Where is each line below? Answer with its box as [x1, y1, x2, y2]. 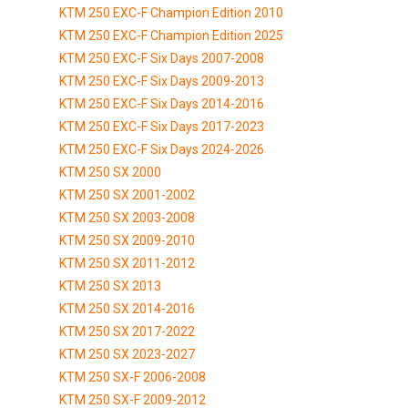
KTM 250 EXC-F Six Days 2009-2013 [59, 73, 264, 88]
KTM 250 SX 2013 [59, 278, 161, 293]
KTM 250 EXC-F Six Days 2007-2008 [59, 50, 264, 66]
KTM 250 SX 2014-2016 [59, 301, 195, 316]
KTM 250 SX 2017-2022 [59, 323, 195, 339]
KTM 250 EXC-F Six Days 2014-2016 [59, 96, 264, 111]
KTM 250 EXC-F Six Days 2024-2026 [59, 141, 264, 157]
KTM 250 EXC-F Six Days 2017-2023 [59, 118, 264, 134]
